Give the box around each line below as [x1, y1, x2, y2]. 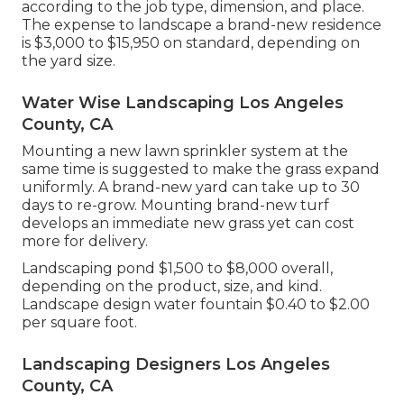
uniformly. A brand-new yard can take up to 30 [22, 178, 360, 196]
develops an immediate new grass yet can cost [22, 214, 354, 232]
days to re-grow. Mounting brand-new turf [22, 196, 329, 214]
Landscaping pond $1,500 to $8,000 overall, [22, 259, 333, 277]
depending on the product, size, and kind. [22, 277, 322, 295]
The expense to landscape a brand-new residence [22, 15, 381, 33]
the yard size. [22, 51, 115, 69]
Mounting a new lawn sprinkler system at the [22, 142, 348, 160]
